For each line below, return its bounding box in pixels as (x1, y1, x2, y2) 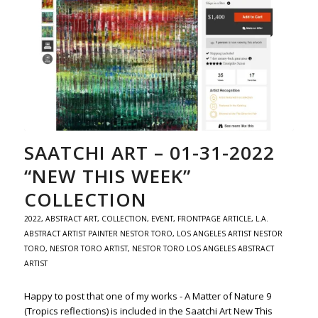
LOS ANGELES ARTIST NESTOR (176, 228, 283, 238)
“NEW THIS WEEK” (23, 163, 191, 189)
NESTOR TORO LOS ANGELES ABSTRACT (131, 243, 274, 253)
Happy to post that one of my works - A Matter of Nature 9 (23, 289, 271, 302)
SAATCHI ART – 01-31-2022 (23, 139, 275, 165)
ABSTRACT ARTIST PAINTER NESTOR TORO (23, 228, 172, 238)
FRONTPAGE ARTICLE (177, 213, 251, 224)
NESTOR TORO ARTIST (49, 243, 128, 253)
